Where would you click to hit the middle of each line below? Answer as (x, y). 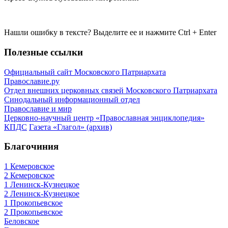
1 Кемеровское (29, 166)
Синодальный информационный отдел (72, 99)
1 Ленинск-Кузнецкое (42, 185)
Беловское (22, 221)
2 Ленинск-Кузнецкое (42, 194)
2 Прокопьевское (33, 212)
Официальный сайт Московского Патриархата (85, 72)
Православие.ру (32, 81)
